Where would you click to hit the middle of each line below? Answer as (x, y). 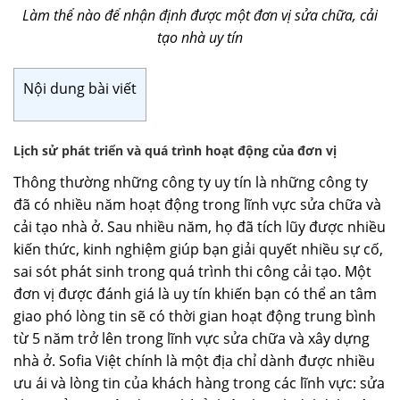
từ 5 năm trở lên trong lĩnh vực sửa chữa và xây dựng (192, 339)
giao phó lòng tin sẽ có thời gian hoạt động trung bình (195, 317)
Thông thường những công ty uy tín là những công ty (191, 183)
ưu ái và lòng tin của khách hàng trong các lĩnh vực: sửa (199, 383)
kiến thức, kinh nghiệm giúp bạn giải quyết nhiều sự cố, (198, 250)
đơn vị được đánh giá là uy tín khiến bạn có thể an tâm (195, 294)
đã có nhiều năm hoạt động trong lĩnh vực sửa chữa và (197, 205)
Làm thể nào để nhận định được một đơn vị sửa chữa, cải (200, 16)
